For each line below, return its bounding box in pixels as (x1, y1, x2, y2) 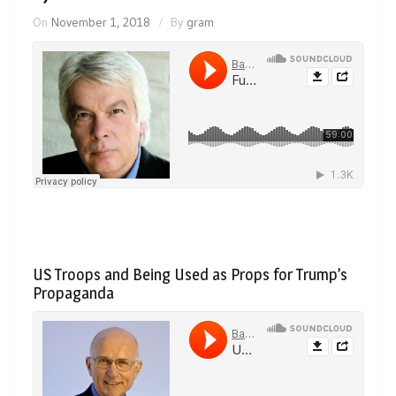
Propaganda (33, 283, 114, 302)
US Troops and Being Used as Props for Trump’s (33, 264, 347, 284)
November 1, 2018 (51, 13, 150, 30)
